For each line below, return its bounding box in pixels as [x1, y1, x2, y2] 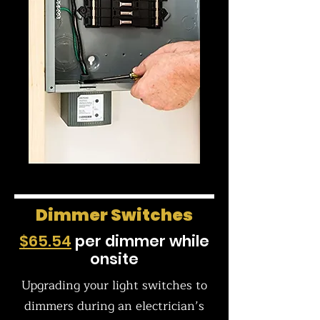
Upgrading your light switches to [21, 275, 207, 296]
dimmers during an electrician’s [24, 296, 204, 316]
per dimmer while [71, 231, 209, 251]
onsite [90, 249, 139, 269]
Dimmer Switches [36, 204, 193, 226]
